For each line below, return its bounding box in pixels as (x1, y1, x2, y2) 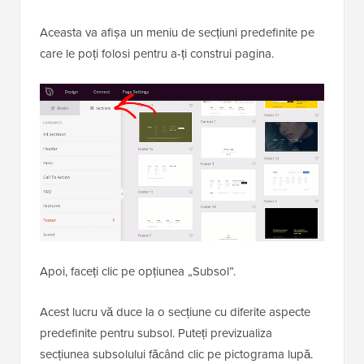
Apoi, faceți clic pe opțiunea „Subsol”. (40, 262, 236, 280)
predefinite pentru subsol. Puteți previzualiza (40, 324, 272, 342)
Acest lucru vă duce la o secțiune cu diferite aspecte (40, 303, 310, 321)
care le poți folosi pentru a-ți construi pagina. (40, 44, 274, 63)
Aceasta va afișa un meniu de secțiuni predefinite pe (40, 23, 314, 41)
